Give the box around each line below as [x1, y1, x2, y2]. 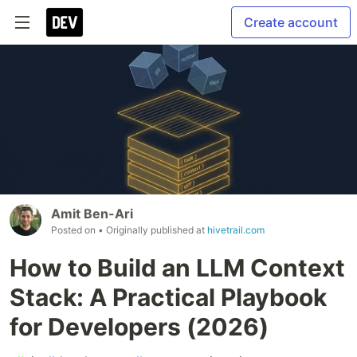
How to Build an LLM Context [10, 253, 345, 283]
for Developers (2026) [10, 312, 269, 342]
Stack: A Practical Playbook [10, 283, 327, 312]
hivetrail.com [207, 224, 265, 237]
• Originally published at [98, 224, 207, 237]
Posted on [51, 224, 98, 237]
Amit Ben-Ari [51, 206, 133, 222]
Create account [244, 14, 338, 30]
